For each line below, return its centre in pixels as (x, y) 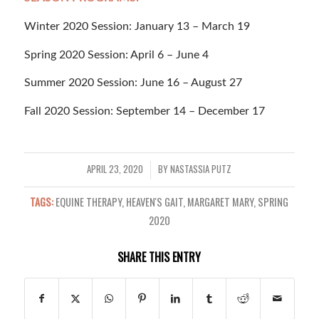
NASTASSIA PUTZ (201, 169)
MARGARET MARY (221, 202)
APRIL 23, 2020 (115, 169)
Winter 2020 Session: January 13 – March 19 (137, 26)
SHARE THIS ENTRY (159, 257)
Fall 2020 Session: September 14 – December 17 (144, 111)
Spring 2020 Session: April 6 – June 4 (116, 54)
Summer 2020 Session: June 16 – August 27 (133, 83)
